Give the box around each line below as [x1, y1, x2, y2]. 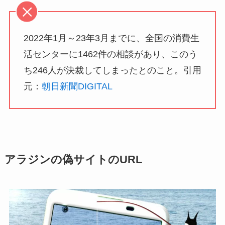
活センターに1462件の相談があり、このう [23, 49, 197, 60]
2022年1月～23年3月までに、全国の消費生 [23, 33, 199, 44]
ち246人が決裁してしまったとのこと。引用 [23, 65, 201, 76]
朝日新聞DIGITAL [41, 81, 113, 92]
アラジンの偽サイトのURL [4, 154, 142, 166]
